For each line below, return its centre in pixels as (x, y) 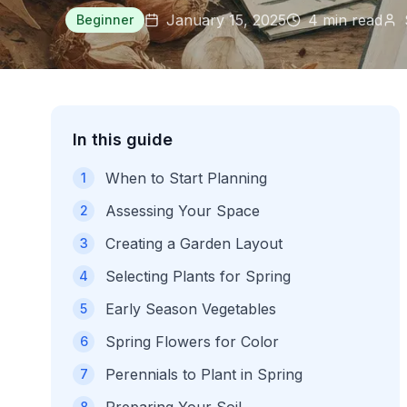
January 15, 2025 (226, 20)
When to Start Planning (186, 178)
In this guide (123, 139)
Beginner (105, 20)
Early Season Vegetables (191, 309)
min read (350, 20)
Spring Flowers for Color (192, 342)
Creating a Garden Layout (194, 243)
